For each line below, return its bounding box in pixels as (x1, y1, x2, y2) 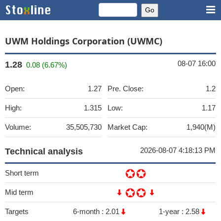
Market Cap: (108, 123, 147, 131)
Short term (5, 169, 39, 177)
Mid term (5, 188, 34, 196)
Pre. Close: (108, 84, 144, 93)
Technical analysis (5, 147, 83, 156)
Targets (5, 207, 29, 216)
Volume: (5, 123, 31, 131)
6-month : (73, 207, 106, 216)
